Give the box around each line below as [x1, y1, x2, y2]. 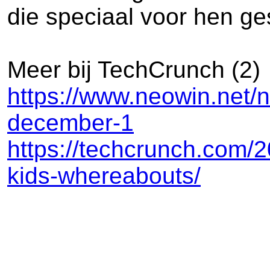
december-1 [7, 110, 134, 136]
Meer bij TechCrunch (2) [7, 57, 260, 83]
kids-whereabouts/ [7, 163, 201, 189]
